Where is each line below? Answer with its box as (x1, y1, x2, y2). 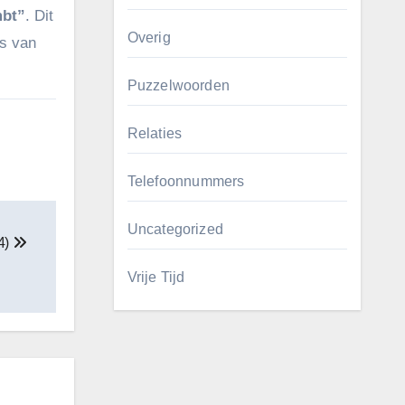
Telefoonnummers (127, 174, 245, 189)
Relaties (127, 126, 183, 141)
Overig (127, 30, 171, 45)
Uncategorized (127, 221, 224, 237)
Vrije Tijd (127, 269, 185, 285)
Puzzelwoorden (127, 78, 231, 93)
